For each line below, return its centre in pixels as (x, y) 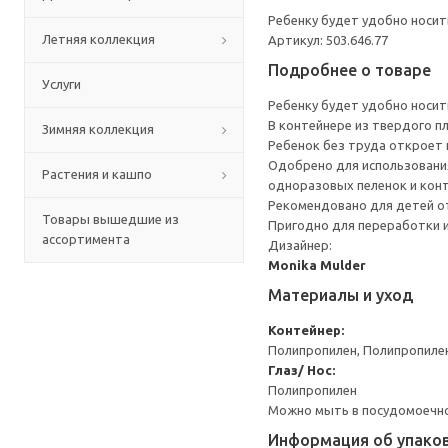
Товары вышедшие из (110, 219)
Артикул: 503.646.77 (328, 40)
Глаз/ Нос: (301, 370)
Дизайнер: (300, 245)
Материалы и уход (340, 295)
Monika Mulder (317, 265)
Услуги (61, 84)
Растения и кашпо (97, 174)
